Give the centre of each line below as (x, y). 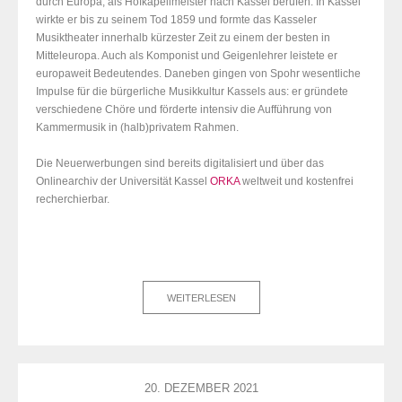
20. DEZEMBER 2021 (201, 389)
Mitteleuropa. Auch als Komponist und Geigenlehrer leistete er (187, 56)
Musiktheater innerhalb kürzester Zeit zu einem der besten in (183, 38)
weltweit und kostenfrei (297, 182)
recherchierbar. (73, 200)
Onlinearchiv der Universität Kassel (123, 182)
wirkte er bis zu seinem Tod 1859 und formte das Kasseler (176, 20)
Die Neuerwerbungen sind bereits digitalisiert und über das (180, 164)
